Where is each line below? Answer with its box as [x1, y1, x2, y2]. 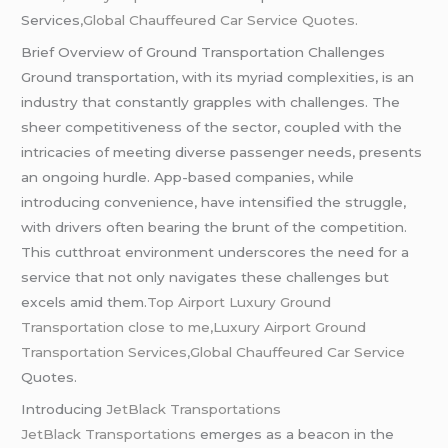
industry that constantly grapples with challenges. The [21, 93, 401, 110]
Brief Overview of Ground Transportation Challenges [21, 43, 386, 60]
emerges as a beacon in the [200, 425, 395, 442]
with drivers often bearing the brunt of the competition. [21, 218, 408, 235]
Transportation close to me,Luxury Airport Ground [21, 318, 367, 335]
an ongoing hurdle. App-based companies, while [21, 168, 355, 185]
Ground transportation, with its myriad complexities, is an [21, 68, 415, 85]
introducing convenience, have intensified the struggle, [21, 193, 407, 210]
